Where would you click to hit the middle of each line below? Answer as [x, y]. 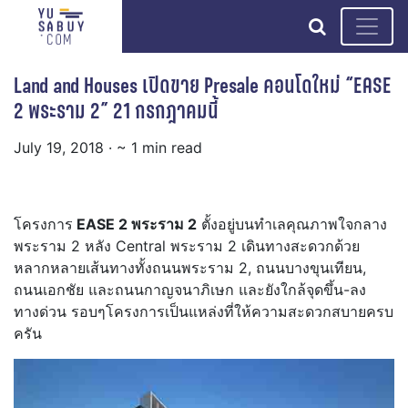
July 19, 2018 [59, 148]
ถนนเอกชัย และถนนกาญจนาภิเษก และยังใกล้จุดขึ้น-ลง [190, 290]
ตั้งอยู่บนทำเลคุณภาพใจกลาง [292, 224]
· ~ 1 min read [155, 148]
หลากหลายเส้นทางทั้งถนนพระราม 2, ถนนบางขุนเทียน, [190, 268]
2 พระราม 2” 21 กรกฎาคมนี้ [116, 111]
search [354, 25]
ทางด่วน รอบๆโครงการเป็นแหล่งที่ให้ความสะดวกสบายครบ [204, 312]
